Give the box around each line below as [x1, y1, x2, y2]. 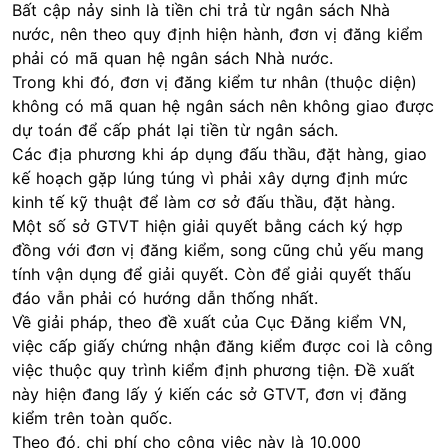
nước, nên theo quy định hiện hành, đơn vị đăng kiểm [12, 24, 423, 44]
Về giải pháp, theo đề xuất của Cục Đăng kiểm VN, [12, 312, 406, 332]
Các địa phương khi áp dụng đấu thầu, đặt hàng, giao [12, 144, 427, 164]
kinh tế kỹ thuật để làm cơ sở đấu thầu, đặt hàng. [12, 192, 395, 212]
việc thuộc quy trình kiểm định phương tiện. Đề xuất [12, 360, 415, 380]
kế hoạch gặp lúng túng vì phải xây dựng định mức [12, 168, 408, 188]
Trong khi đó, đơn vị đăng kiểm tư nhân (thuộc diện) [12, 72, 417, 92]
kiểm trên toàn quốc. [12, 408, 172, 428]
